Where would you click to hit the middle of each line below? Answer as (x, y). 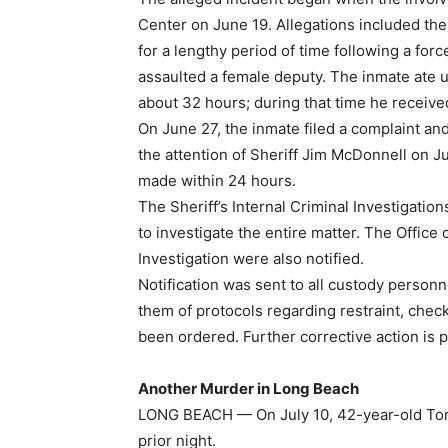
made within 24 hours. (217, 180)
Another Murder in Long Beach (248, 388)
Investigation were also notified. (251, 258)
